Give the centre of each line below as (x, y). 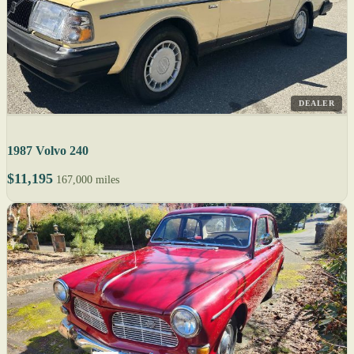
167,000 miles (88, 179)
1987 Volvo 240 (48, 150)
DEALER (316, 103)
